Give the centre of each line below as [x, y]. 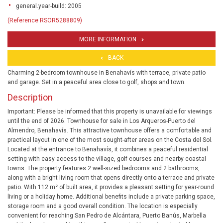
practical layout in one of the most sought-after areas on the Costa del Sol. [110, 140]
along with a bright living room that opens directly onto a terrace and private [111, 178]
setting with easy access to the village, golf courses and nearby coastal [107, 159]
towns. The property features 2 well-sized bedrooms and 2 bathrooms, [104, 168]
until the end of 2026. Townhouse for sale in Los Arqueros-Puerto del [102, 121]
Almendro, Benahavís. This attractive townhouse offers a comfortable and [110, 131]
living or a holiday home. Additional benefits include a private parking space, [111, 197]
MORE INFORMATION [108, 40]
